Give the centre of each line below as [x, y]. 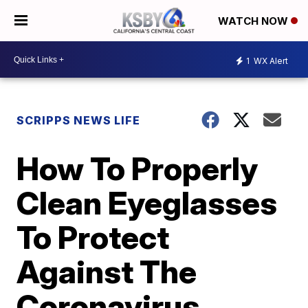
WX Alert [270, 60]
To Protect [93, 237]
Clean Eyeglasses [147, 203]
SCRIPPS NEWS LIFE [79, 120]
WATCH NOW [254, 21]
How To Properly [137, 168]
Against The [107, 272]
